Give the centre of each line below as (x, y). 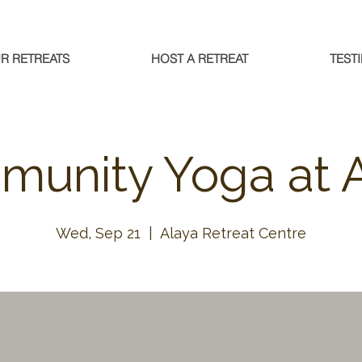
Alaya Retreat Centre (233, 233)
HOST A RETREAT (200, 59)
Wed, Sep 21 (98, 233)
